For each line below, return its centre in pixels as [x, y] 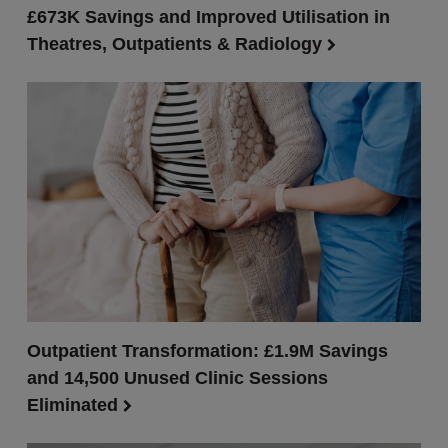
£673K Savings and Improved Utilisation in [208, 17]
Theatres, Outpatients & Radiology [176, 44]
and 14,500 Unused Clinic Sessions [177, 378]
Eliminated [74, 405]
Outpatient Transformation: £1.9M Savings [207, 351]
